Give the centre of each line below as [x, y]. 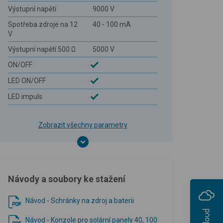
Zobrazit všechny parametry [83, 125]
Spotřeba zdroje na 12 [43, 24]
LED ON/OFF [27, 80]
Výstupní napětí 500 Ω [42, 49]
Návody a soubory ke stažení [67, 179]
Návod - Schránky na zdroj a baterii [80, 200]
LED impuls [25, 96]
